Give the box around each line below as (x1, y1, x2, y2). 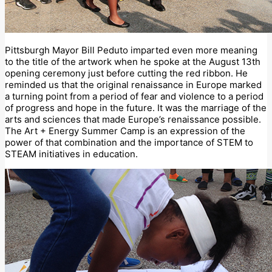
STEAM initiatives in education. (5, 148, 138, 160)
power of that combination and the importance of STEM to (5, 137, 253, 149)
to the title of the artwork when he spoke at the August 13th (5, 56, 260, 68)
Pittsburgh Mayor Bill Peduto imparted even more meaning (5, 44, 257, 56)
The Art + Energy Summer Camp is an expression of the (5, 125, 245, 137)
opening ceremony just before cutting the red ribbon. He (5, 67, 248, 80)
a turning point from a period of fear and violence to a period (5, 90, 263, 103)
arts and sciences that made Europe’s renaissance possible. (5, 114, 261, 126)
